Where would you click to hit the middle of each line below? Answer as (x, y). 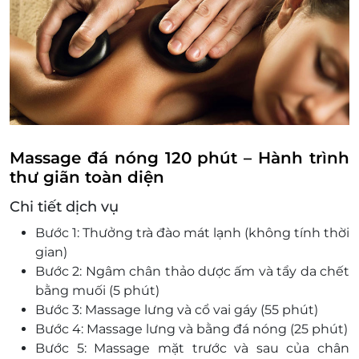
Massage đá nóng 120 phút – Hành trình (179, 158)
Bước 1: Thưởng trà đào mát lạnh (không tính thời (192, 233)
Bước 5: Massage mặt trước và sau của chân (192, 349)
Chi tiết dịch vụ (64, 207)
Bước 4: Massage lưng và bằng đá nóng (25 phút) (192, 329)
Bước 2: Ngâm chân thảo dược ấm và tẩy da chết (192, 272)
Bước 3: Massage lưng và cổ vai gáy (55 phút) (177, 310)
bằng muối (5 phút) (97, 291)
